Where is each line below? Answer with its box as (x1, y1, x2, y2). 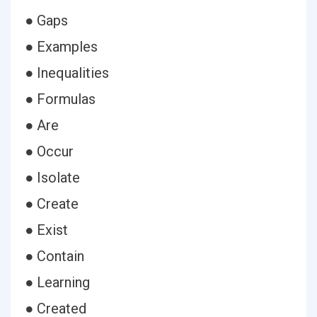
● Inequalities (25, 64, 109, 81)
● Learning (25, 274, 90, 291)
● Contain (25, 248, 84, 265)
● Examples (25, 38, 98, 55)
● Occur (25, 143, 74, 160)
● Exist (25, 221, 68, 238)
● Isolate (25, 169, 80, 186)
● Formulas (25, 91, 96, 108)
